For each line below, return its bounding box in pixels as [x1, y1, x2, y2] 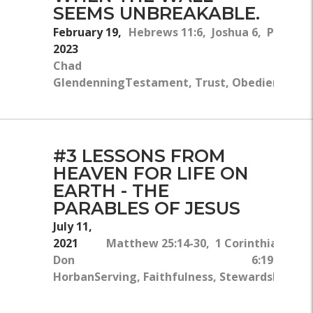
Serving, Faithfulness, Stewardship [94, 268, 290, 284]
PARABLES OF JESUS [53, 197, 240, 219]
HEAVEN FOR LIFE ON [53, 162, 249, 184]
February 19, [53, 24, 122, 40]
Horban [53, 268, 94, 284]
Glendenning [53, 74, 125, 90]
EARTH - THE [53, 180, 169, 201]
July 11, [53, 218, 92, 234]
